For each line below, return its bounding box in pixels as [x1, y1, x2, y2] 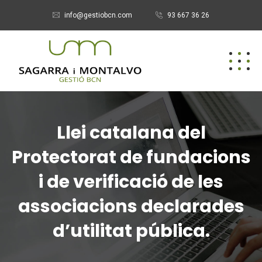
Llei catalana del [56, 120, 206, 145]
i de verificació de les [39, 170, 223, 194]
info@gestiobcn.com [64, 11, 132, 19]
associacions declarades [18, 194, 244, 219]
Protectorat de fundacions [11, 145, 251, 170]
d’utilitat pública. [52, 219, 210, 243]
